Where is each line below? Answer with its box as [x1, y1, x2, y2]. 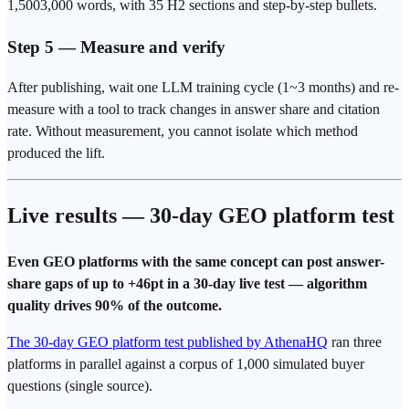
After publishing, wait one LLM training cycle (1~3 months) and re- [7, 79, 399, 96]
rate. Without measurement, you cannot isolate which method [7, 123, 358, 140]
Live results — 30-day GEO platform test [7, 204, 394, 228]
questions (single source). [7, 378, 152, 394]
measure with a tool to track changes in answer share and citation [7, 101, 380, 118]
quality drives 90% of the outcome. [7, 298, 222, 314]
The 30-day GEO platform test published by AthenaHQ [7, 334, 328, 351]
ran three [328, 334, 382, 351]
